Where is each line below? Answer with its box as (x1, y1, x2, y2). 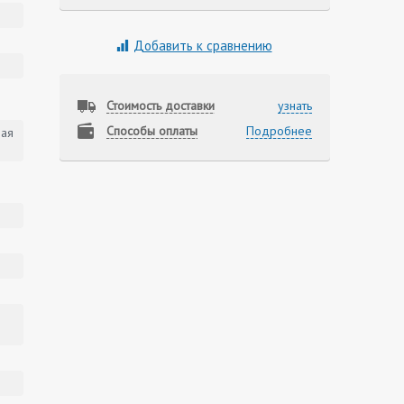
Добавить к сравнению (133, 37, 272, 54)
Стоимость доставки (106, 97, 215, 114)
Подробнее (246, 123, 312, 139)
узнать (278, 97, 312, 114)
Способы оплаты (106, 123, 197, 139)
